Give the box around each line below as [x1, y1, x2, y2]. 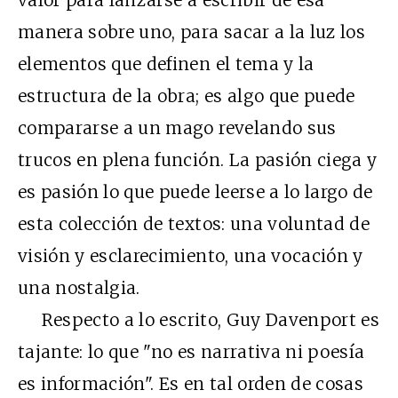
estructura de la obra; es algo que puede [18, 84, 355, 107]
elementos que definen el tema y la [18, 52, 314, 75]
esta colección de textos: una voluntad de [18, 212, 370, 235]
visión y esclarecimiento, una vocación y [18, 244, 363, 267]
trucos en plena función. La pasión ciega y [18, 148, 378, 171]
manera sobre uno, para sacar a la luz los [18, 20, 366, 43]
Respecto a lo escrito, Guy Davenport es [18, 308, 380, 330]
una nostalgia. [18, 276, 140, 298]
